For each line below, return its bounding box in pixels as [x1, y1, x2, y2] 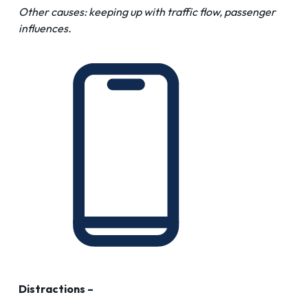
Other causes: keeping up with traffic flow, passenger [19, 5, 276, 19]
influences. [19, 21, 71, 36]
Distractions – [19, 282, 93, 296]
